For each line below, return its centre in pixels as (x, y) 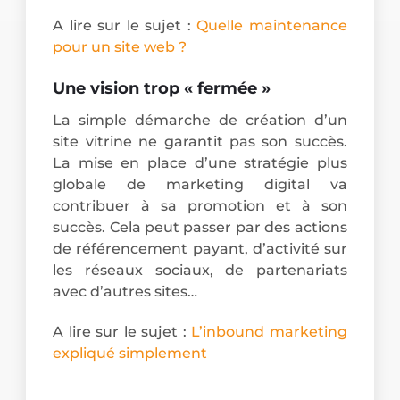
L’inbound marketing (269, 331)
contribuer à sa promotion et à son (200, 206)
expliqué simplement (130, 353)
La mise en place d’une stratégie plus (200, 163)
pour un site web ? (120, 47)
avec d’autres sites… (125, 292)
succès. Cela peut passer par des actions (200, 228)
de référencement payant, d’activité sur (200, 249)
